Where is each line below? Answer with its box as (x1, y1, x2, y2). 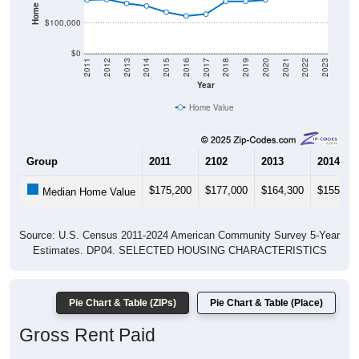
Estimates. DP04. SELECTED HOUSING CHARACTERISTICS (32, 227, 327, 240)
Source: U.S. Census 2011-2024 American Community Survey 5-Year (19, 212, 340, 224)
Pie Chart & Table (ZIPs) (69, 280, 176, 292)
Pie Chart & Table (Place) (210, 280, 323, 292)
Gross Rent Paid (19, 307, 155, 329)
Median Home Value (39, 168, 135, 181)
